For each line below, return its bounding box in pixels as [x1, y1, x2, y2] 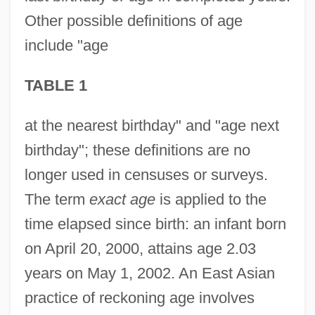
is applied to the [155, 190, 266, 208]
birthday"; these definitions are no [24, 141, 250, 159]
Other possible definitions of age [24, 11, 243, 30]
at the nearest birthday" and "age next [24, 116, 279, 134]
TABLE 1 [24, 76, 87, 94]
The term [24, 190, 89, 208]
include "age [24, 36, 108, 54]
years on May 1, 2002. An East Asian [24, 264, 275, 282]
